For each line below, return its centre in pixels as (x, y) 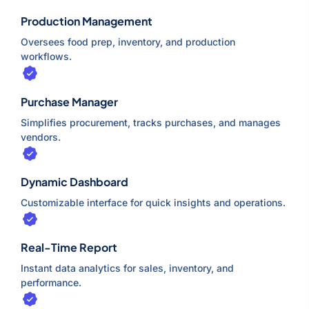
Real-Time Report (69, 247)
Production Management (87, 21)
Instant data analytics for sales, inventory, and (127, 268)
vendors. (41, 137)
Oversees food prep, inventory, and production (128, 42)
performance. (51, 282)
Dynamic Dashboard (74, 181)
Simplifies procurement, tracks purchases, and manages (151, 122)
